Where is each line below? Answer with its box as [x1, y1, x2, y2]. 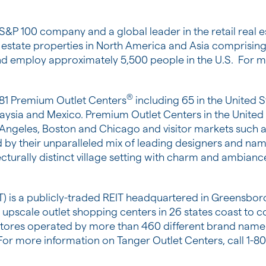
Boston [42, 123, 76, 134]
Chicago [99, 123, 140, 134]
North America [96, 40, 166, 51]
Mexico [47, 109, 81, 120]
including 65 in [133, 94, 207, 106]
